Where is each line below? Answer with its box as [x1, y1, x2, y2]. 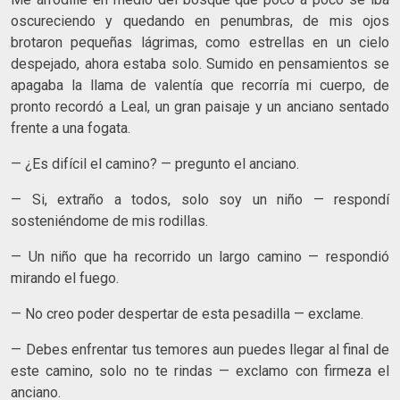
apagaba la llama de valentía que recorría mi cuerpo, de [11, 76, 389, 94]
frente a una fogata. [11, 119, 130, 137]
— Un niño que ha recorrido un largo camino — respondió [11, 247, 389, 265]
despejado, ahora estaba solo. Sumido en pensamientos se [11, 54, 389, 72]
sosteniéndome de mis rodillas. [11, 212, 208, 229]
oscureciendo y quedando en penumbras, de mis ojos [11, 12, 389, 29]
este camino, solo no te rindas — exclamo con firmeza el [11, 362, 389, 379]
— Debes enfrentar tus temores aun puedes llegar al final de [11, 340, 389, 358]
